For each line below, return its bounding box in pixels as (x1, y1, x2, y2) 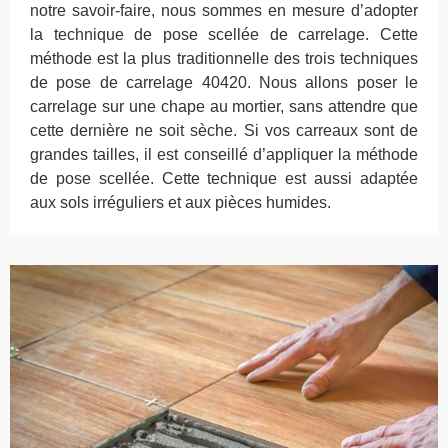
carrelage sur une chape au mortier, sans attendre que (30, 98, 418, 116)
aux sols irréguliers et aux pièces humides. (30, 194, 331, 212)
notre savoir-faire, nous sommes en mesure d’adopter (30, 2, 418, 20)
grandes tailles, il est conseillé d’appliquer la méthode (30, 146, 418, 164)
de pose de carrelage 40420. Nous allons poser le (30, 74, 418, 92)
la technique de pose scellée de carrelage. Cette (30, 26, 418, 44)
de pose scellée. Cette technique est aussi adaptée (30, 170, 418, 188)
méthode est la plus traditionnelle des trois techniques (30, 50, 418, 68)
